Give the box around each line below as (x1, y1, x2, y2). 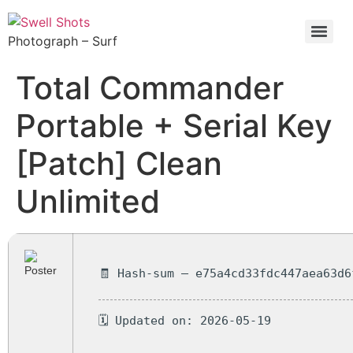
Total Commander (16, 69, 284, 107)
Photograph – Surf (8, 33, 117, 49)
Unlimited (16, 182, 160, 221)
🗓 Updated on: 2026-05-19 (98, 313, 271, 328)
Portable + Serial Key (16, 106, 333, 145)
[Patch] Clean (16, 144, 222, 183)
